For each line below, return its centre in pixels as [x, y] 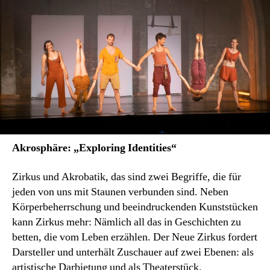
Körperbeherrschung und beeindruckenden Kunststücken [135, 207]
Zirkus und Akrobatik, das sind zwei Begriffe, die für [127, 177]
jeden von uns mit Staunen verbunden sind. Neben [120, 192]
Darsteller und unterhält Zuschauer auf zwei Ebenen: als [133, 252]
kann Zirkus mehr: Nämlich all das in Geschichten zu [127, 222]
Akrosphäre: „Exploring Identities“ [94, 148]
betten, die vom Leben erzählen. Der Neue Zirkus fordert [135, 237]
